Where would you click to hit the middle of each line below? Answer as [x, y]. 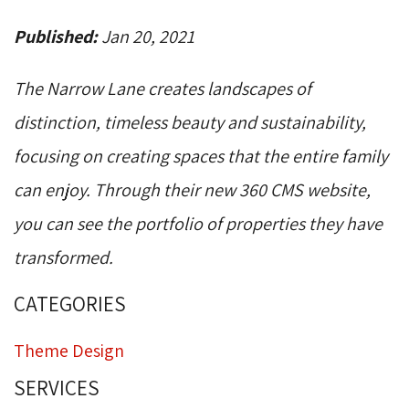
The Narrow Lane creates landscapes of [163, 89]
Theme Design [69, 351]
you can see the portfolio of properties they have [198, 224]
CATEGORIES [70, 304]
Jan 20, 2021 [148, 37]
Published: [58, 37]
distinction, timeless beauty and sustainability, [190, 123]
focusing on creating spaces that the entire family [201, 157]
